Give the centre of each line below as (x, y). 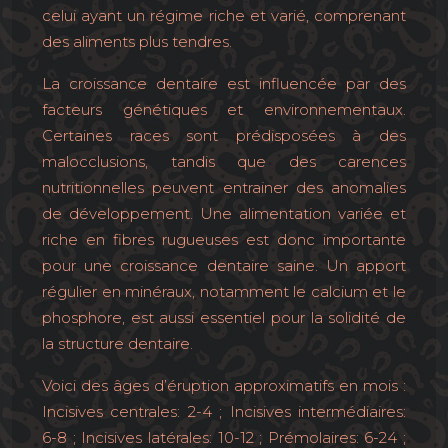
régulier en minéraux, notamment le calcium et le (224, 291)
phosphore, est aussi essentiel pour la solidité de (224, 317)
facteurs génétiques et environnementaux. (224, 109)
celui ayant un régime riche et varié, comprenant (224, 15)
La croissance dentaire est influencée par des (224, 83)
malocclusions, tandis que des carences (224, 161)
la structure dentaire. (117, 343)
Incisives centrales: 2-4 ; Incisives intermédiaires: (224, 411)
